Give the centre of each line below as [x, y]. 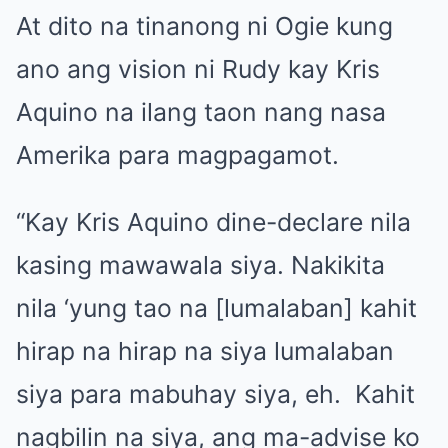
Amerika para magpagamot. [177, 154]
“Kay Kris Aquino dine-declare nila [213, 221]
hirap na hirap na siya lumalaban [205, 350]
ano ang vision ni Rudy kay [176, 68]
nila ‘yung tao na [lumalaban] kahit [216, 307]
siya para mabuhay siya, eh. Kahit [215, 393]
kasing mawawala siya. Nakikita [200, 264]
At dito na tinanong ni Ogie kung [204, 25]
